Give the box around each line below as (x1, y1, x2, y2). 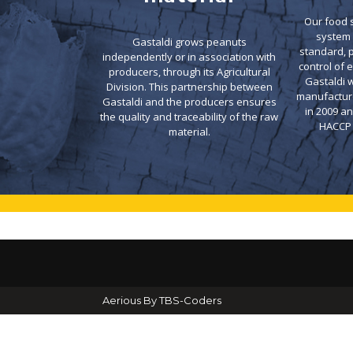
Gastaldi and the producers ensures (102, 95, 277, 110)
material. (168, 124, 210, 139)
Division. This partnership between (106, 80, 273, 95)
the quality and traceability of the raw (100, 110, 278, 124)
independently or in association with (102, 50, 276, 65)
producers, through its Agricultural (108, 65, 270, 80)
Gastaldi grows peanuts (132, 35, 247, 50)
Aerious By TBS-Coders (102, 294, 221, 307)
